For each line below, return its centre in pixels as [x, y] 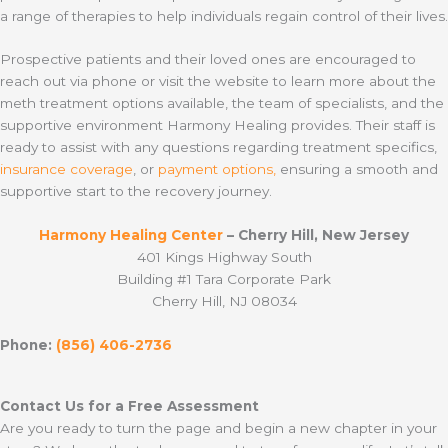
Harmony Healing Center [131, 235]
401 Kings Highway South [224, 257]
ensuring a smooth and [357, 169]
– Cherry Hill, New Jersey [316, 235]
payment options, [217, 169]
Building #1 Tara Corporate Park [224, 279]
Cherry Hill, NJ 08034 [224, 301]
